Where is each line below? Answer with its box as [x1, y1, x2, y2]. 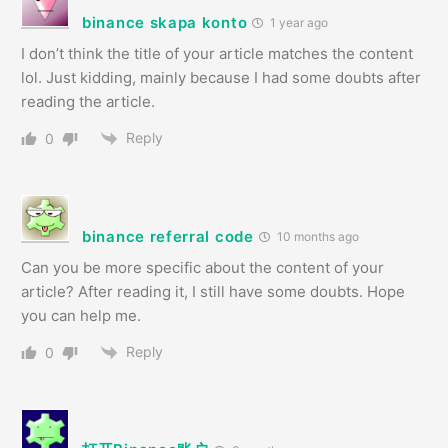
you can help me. [21, 306, 141, 326]
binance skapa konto [82, 13, 248, 33]
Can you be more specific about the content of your [21, 258, 384, 278]
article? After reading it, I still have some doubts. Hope [21, 282, 405, 302]
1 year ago [267, 15, 329, 31]
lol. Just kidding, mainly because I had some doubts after [21, 68, 421, 88]
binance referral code [82, 227, 254, 247]
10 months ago [273, 229, 359, 245]
